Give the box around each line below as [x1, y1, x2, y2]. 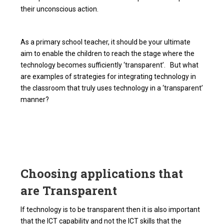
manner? [20, 95, 49, 103]
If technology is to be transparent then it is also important [20, 205, 200, 213]
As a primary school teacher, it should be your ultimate [20, 37, 191, 46]
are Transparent [20, 182, 117, 198]
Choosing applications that [20, 165, 183, 181]
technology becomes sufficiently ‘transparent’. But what [20, 60, 199, 69]
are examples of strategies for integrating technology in [20, 72, 196, 80]
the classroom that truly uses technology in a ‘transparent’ [20, 83, 203, 92]
